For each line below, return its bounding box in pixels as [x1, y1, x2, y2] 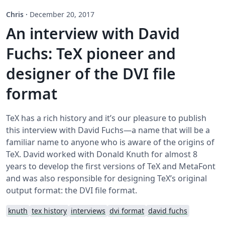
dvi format [109, 206, 144, 216]
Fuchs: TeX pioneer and [6, 43, 176, 64]
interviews [71, 206, 105, 216]
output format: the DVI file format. [6, 185, 137, 196]
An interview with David [6, 23, 180, 44]
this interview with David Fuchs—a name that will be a [6, 125, 210, 136]
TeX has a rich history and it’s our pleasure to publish [6, 113, 206, 124]
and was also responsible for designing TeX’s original [6, 173, 207, 184]
